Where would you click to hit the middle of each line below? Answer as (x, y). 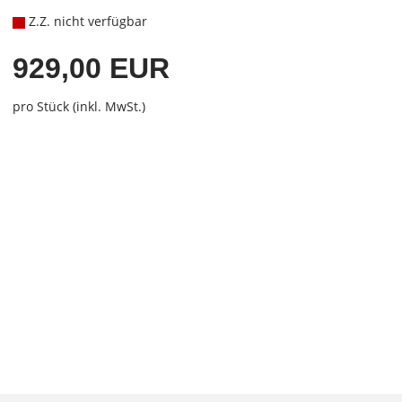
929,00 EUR (91, 68)
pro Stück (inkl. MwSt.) (79, 106)
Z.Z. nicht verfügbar (86, 21)
